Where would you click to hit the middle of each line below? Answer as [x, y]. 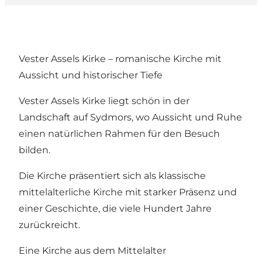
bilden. [35, 150]
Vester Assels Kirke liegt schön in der [104, 101]
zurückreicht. [49, 225]
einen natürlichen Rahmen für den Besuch [119, 133]
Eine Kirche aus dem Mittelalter [92, 250]
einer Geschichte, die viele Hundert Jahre [115, 208]
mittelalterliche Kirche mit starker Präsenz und [128, 192]
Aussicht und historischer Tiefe [91, 75]
